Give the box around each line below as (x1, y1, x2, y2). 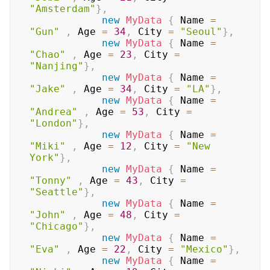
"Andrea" (30, 106, 78, 118)
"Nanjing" (30, 60, 84, 72)
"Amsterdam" (30, 3, 96, 15)
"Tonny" (30, 175, 72, 187)
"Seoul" (180, 26, 222, 38)
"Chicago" (30, 221, 84, 233)
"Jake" (30, 83, 66, 95)
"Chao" (30, 49, 66, 61)
